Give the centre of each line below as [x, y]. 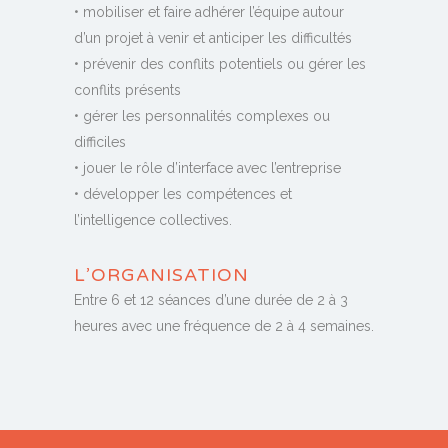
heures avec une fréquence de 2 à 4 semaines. [224, 326]
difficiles [100, 142]
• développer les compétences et [183, 194]
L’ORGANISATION [161, 275]
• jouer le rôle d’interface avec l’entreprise [207, 168]
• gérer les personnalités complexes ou [202, 116]
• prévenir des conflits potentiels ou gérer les [220, 64]
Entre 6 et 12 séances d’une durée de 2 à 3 [211, 300]
